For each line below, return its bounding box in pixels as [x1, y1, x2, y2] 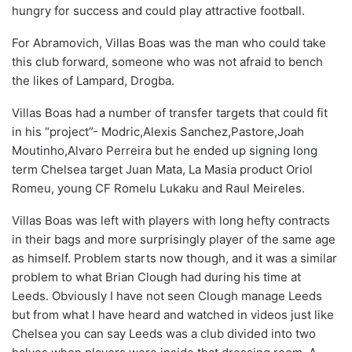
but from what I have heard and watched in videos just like [12, 307, 334, 323]
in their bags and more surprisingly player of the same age [12, 232, 335, 247]
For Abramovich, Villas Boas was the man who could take [12, 35, 326, 51]
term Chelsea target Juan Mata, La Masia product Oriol [12, 162, 313, 178]
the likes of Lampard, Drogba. [12, 73, 174, 89]
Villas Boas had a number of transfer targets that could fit [12, 105, 328, 121]
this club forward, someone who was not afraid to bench [12, 54, 323, 70]
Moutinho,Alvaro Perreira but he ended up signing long [12, 143, 317, 159]
